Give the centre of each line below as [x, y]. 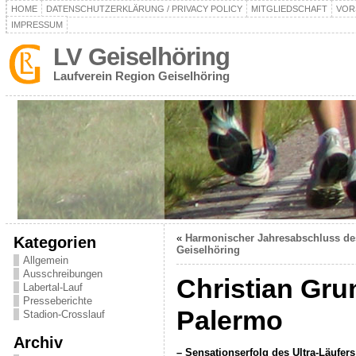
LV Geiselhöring [141, 57]
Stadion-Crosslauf [64, 314]
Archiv [38, 342]
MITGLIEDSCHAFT [289, 9]
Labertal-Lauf [52, 287]
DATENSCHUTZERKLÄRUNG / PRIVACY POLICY [144, 9]
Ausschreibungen [62, 274]
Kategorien [54, 242]
